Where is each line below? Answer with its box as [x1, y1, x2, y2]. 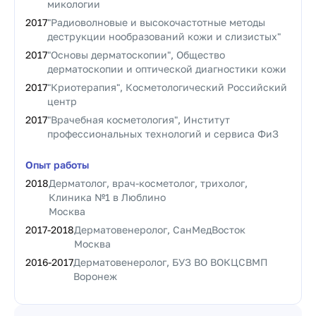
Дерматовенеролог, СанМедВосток [74, 224, 245, 236]
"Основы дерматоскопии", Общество [47, 49, 225, 61]
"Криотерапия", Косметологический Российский [47, 81, 287, 93]
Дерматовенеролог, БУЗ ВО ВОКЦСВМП [73, 256, 268, 268]
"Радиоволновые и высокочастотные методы [47, 16, 265, 28]
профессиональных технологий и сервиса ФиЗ [47, 128, 279, 140]
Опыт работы [25, 159, 89, 171]
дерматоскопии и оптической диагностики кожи [47, 63, 286, 75]
